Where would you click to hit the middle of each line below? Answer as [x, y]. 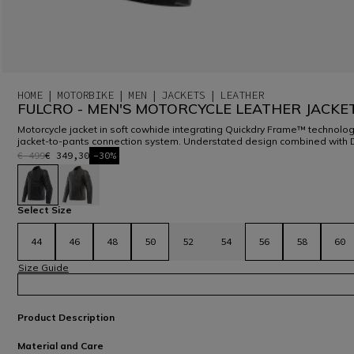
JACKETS [183, 95]
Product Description [66, 318]
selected [59, 208]
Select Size [45, 210]
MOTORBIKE [85, 95]
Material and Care [60, 346]
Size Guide [43, 267]
